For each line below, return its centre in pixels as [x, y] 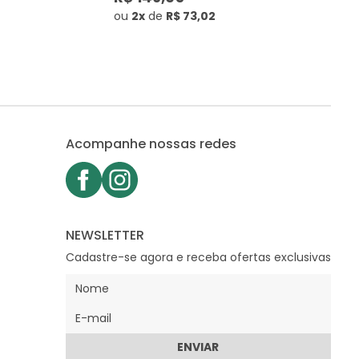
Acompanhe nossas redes [151, 143]
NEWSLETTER [105, 235]
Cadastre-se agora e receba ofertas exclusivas [198, 257]
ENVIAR [198, 347]
